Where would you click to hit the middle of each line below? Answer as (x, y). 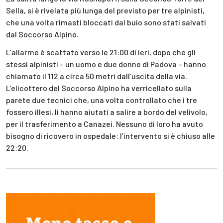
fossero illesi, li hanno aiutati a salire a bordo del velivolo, (107, 112)
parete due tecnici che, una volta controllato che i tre (102, 100)
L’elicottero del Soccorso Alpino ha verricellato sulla (99, 88)
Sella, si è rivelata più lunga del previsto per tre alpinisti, (105, 10)
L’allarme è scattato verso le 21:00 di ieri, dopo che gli (101, 52)
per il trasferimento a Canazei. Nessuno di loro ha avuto (105, 124)
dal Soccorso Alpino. (42, 34)
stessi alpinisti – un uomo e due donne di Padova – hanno (106, 64)
